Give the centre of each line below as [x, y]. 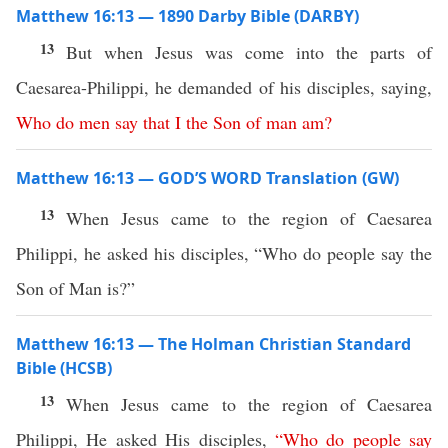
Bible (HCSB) [64, 368]
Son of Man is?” [78, 288]
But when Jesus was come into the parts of [249, 52]
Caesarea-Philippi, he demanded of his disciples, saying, [224, 87]
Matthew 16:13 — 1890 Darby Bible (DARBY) [187, 16]
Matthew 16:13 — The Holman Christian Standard [213, 344]
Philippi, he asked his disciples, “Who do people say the [224, 253]
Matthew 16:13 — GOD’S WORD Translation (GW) [207, 178]
